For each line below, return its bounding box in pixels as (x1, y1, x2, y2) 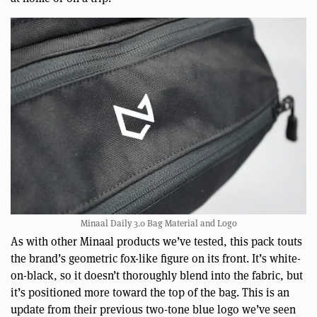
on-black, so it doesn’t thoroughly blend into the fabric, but (11, 267, 303, 283)
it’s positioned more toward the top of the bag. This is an (11, 284, 289, 300)
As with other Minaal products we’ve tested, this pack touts (11, 234, 302, 249)
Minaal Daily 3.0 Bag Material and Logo (80, 217, 237, 230)
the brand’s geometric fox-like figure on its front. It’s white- (11, 250, 301, 266)
